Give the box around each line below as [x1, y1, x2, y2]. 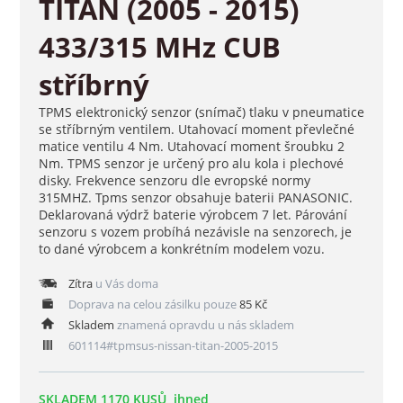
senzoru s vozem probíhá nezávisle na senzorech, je [38, 223, 352, 241]
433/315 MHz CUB [38, 28, 281, 67]
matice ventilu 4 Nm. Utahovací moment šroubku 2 [38, 138, 345, 156]
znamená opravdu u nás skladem [113, 317, 294, 334]
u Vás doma [92, 275, 158, 292]
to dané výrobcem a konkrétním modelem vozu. [38, 240, 325, 258]
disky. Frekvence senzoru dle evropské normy [38, 172, 310, 190]
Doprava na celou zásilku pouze [65, 296, 239, 313]
